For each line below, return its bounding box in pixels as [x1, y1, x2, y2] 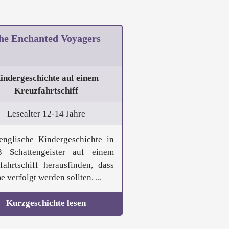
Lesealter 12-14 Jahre [7, 109, 85, 119]
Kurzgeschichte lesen [6, 198, 86, 209]
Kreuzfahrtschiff [14, 86, 78, 96]
